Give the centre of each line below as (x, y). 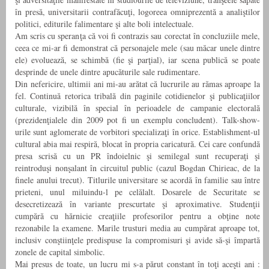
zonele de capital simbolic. (60, 252)
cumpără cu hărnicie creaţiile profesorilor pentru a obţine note (138, 216)
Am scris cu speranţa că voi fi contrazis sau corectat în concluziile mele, (138, 36)
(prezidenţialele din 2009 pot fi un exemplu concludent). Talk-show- (138, 120)
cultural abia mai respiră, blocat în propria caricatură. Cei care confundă (138, 144)
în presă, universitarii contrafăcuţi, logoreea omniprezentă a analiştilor (138, 12)
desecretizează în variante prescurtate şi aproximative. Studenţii (138, 204)
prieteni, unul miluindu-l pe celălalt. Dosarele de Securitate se (138, 192)
